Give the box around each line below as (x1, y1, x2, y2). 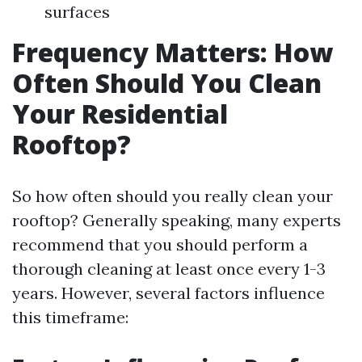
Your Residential (12, 96, 228, 131)
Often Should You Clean (12, 65, 322, 100)
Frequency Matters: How (12, 35, 333, 69)
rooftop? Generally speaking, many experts (12, 210, 341, 230)
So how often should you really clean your (12, 186, 333, 206)
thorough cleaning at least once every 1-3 (12, 259, 326, 279)
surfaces (44, 2, 110, 22)
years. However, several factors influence (12, 283, 325, 303)
